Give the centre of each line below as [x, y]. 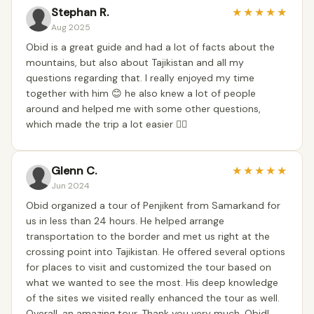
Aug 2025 [71, 27]
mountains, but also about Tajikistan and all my [135, 62]
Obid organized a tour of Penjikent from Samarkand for [153, 205]
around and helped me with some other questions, [143, 109]
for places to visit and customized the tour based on [149, 267]
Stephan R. [80, 12]
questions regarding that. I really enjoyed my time [140, 78]
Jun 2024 [70, 186]
